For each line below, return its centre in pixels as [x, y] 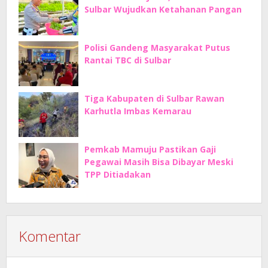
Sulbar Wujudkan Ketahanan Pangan [163, 10]
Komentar [50, 236]
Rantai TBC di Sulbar [129, 60]
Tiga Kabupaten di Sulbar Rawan [154, 99]
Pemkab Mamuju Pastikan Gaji [150, 150]
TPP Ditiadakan [118, 175]
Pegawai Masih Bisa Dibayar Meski [159, 162]
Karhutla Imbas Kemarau [138, 111]
